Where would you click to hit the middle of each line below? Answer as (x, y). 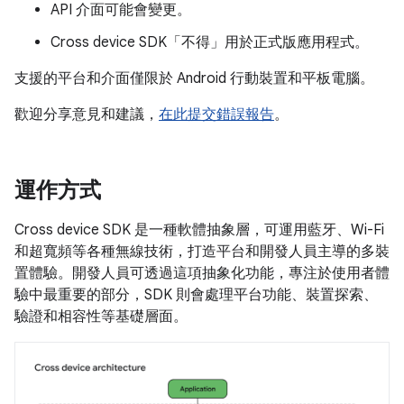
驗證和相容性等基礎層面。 (101, 317)
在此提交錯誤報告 (216, 115)
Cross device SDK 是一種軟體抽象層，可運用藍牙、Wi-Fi (199, 230)
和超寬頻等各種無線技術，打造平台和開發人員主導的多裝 (202, 252)
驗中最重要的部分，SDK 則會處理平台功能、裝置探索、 (196, 295)
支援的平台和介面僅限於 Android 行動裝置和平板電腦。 (194, 78)
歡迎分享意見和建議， (87, 115)
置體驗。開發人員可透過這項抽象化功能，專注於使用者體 (202, 273)
